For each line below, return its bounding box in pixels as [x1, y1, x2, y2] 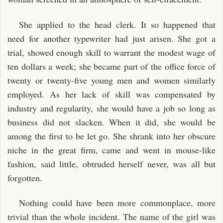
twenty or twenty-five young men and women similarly [7, 74, 216, 86]
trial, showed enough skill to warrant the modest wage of [7, 46, 216, 58]
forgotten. [7, 171, 42, 184]
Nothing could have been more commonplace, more [18, 197, 216, 209]
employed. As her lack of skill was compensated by [7, 88, 216, 100]
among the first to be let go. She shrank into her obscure [7, 129, 216, 142]
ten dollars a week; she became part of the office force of [7, 60, 216, 72]
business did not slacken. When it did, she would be [7, 115, 216, 128]
